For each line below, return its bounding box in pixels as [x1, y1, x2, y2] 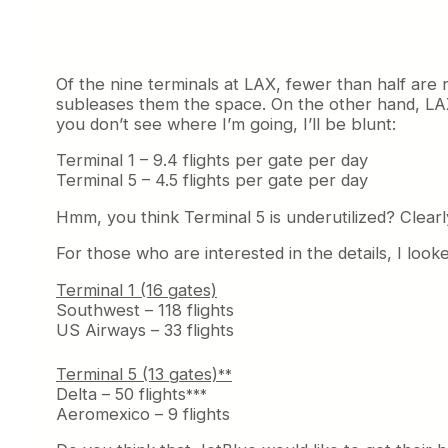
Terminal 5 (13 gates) [56, 363, 218, 384]
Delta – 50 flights [56, 383, 186, 404]
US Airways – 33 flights [56, 319, 234, 340]
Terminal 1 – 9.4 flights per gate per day [56, 150, 368, 171]
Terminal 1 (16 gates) [56, 279, 217, 300]
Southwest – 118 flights [56, 299, 234, 320]
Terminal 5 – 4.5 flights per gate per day [56, 170, 368, 191]
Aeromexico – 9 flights [56, 403, 230, 424]
